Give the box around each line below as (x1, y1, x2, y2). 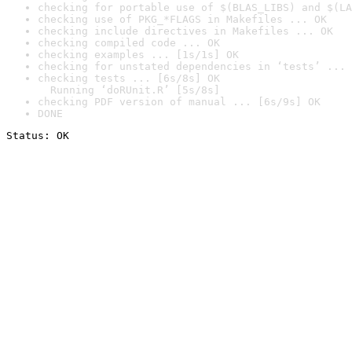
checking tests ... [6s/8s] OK (38, 72, 220, 84)
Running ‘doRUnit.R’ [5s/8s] (38, 84, 220, 96)
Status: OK (6, 130, 69, 141)
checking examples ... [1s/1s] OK (38, 49, 239, 60)
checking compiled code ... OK (38, 37, 220, 49)
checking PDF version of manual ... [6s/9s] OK (38, 96, 321, 108)
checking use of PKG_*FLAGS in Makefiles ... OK (38, 13, 327, 25)
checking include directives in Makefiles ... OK (38, 25, 333, 37)
